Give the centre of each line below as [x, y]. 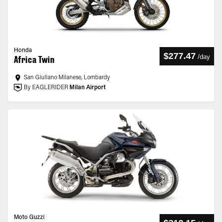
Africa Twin [34, 59]
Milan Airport [87, 88]
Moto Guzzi [29, 218]
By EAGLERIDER [46, 88]
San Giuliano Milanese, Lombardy [67, 78]
